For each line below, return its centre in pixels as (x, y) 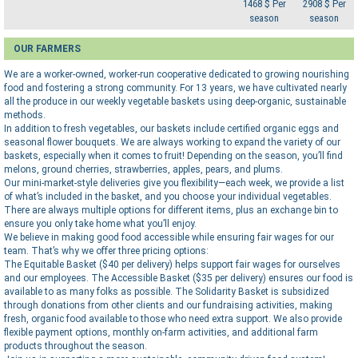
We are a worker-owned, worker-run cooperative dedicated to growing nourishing (177, 74)
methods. (25, 115)
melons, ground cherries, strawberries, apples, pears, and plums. (143, 169)
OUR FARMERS (47, 48)
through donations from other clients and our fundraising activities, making (168, 305)
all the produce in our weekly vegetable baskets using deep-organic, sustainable (175, 101)
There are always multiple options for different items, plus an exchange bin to (171, 210)
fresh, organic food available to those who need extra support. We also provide (173, 318)
